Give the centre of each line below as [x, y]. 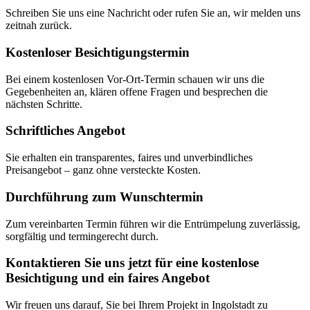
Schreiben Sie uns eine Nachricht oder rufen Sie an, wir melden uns [153, 13]
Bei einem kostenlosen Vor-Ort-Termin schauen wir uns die [135, 79]
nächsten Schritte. [44, 104]
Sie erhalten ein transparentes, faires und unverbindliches [129, 158]
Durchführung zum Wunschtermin [104, 197]
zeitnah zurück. [39, 26]
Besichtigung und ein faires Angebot [108, 278]
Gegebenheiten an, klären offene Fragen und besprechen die [137, 91]
